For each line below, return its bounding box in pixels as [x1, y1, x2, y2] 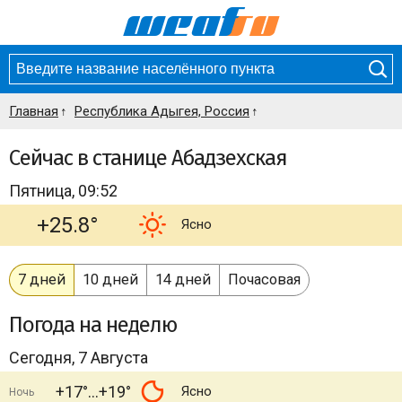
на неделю [79, 312, 177, 337]
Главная [9, 103, 58, 119]
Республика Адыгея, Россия [74, 103, 249, 119]
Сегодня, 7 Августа [9, 348, 148, 367]
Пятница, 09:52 [9, 181, 118, 200]
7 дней [18, 271, 66, 288]
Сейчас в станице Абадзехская [9, 145, 287, 170]
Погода [9, 312, 79, 337]
